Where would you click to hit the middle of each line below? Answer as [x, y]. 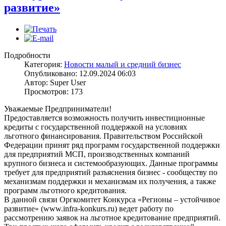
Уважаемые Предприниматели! [58, 108]
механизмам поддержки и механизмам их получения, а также [110, 181]
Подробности [27, 55]
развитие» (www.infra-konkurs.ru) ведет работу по [89, 208]
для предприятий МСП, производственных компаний [97, 154]
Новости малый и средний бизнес [123, 64]
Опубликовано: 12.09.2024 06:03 [80, 73]
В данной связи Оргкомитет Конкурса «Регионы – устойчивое [112, 199]
